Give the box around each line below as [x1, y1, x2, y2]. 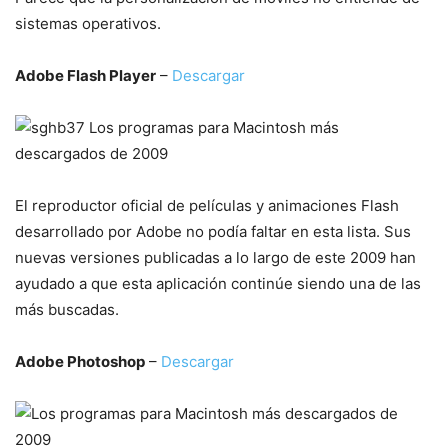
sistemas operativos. [15, 14, 161, 33]
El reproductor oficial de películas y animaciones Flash [15, 196, 399, 215]
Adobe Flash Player [15, 66, 156, 85]
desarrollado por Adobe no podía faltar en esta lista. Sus [15, 222, 411, 241]
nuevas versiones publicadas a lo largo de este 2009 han [15, 248, 416, 267]
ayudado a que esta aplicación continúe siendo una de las [15, 274, 421, 293]
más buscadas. [15, 300, 119, 319]
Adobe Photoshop [15, 352, 145, 371]
